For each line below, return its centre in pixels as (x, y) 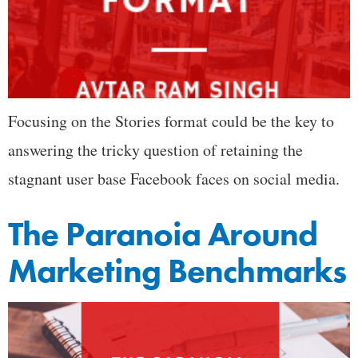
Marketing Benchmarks (177, 270)
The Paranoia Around (163, 234)
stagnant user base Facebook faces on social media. (174, 178)
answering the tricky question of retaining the (155, 149)
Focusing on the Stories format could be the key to (171, 121)
